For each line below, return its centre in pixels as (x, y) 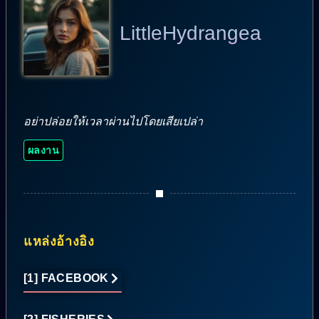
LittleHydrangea (190, 33)
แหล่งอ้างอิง (59, 241)
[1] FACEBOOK (66, 278)
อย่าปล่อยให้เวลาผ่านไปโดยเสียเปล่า (113, 121)
